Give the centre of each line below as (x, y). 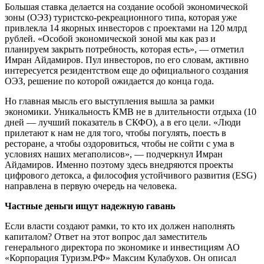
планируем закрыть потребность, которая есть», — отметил (124, 49)
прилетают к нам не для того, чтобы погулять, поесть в (115, 133)
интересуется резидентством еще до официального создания (126, 70)
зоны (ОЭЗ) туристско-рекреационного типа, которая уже (121, 17)
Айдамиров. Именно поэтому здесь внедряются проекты (119, 164)
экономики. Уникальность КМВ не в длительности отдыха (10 (131, 111)
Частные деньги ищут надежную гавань (90, 206)
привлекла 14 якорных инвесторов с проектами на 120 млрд (126, 28)
